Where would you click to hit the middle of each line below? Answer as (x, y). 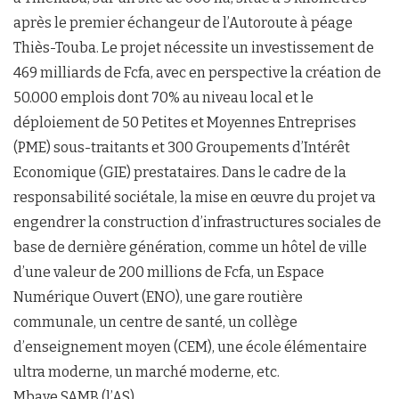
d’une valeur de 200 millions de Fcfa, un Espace (169, 273)
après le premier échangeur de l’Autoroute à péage (183, 23)
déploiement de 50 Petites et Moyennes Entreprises (185, 123)
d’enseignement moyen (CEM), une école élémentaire (190, 347)
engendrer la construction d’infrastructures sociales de (197, 223)
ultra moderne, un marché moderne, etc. (147, 372)
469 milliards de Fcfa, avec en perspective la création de (197, 73)
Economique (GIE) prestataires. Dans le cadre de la (180, 173)
